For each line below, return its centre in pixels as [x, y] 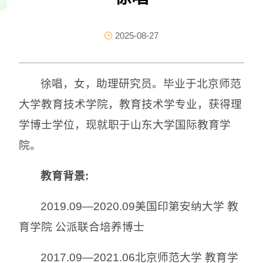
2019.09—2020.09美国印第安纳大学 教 [140, 206]
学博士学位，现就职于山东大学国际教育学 [125, 124]
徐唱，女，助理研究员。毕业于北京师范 [141, 83]
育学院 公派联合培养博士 [82, 227]
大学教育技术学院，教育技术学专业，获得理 [130, 104]
